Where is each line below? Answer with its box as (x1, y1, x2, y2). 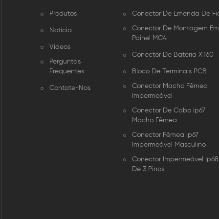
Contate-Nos (49, 84, 90, 91)
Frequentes (49, 67, 84, 75)
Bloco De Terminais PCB (132, 67, 207, 75)
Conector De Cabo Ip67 (132, 107, 206, 114)
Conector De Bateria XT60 (132, 51, 214, 58)
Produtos (49, 10, 77, 17)
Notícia (49, 26, 72, 34)
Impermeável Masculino (132, 141, 206, 148)
